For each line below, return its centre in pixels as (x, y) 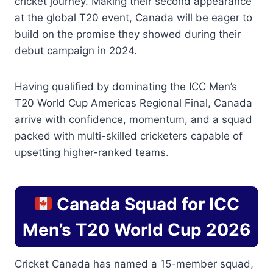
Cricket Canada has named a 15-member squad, (134, 264)
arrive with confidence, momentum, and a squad (133, 119)
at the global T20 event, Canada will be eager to (133, 18)
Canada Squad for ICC (146, 204)
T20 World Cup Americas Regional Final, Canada (133, 103)
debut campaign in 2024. (76, 51)
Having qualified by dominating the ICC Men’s (126, 87)
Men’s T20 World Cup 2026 (136, 230)
